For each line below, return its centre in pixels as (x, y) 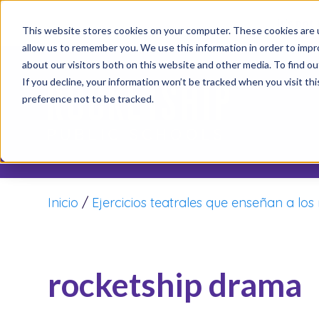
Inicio (63, 203)
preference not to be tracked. (88, 98)
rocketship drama (175, 284)
